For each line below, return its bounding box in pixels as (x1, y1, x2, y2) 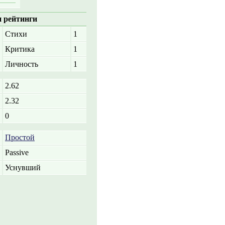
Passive (5, 148, 29, 157)
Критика (5, 45, 35, 53)
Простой (5, 133, 35, 142)
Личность (5, 60, 38, 68)
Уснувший (5, 163, 41, 172)
